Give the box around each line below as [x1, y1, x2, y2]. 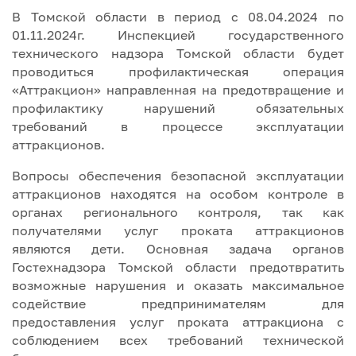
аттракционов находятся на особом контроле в [12, 186, 344, 202]
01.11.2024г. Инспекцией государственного [12, 27, 344, 43]
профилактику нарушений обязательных [12, 100, 344, 116]
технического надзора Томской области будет [12, 45, 344, 61]
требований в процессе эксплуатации [12, 118, 344, 134]
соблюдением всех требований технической [12, 332, 344, 348]
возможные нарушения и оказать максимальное [12, 277, 344, 293]
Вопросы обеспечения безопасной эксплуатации [12, 168, 344, 184]
